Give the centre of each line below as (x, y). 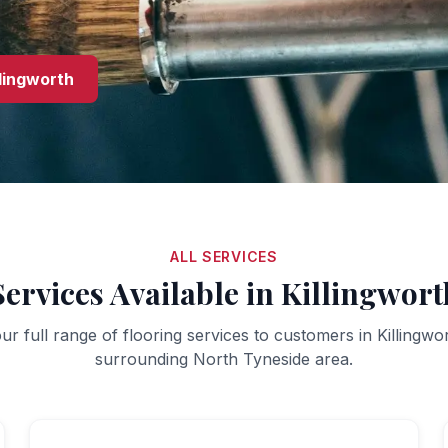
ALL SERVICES (224, 256)
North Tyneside (251, 359)
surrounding (144, 359)
